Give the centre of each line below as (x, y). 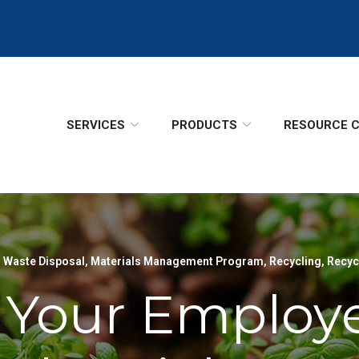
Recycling (295, 261)
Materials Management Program (177, 261)
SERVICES (96, 125)
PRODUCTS (204, 125)
